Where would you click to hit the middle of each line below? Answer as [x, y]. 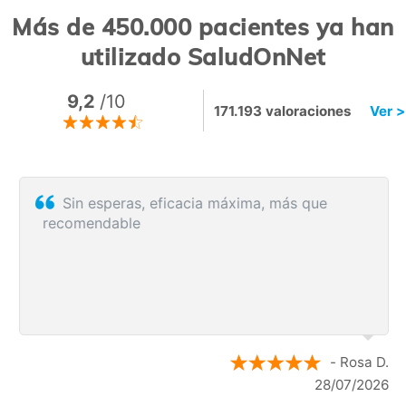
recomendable [91, 222]
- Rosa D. [358, 362]
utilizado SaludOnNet [203, 56]
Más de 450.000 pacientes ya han [203, 26]
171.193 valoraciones [282, 111]
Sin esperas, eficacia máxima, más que [194, 203]
